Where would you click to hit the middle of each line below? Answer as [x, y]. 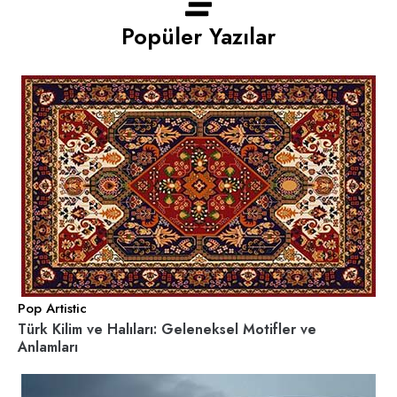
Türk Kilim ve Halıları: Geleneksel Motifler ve [167, 330]
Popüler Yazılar [198, 37]
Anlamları [48, 347]
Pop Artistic [52, 309]
